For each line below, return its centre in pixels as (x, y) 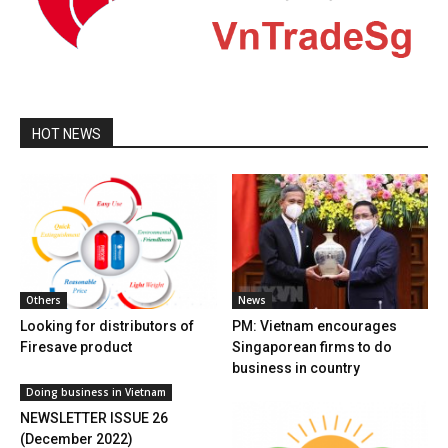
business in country (295, 367)
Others (43, 299)
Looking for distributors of (107, 325)
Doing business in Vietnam (96, 391)
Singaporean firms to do (311, 346)
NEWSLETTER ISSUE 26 (94, 417)
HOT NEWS (66, 133)
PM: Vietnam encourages (314, 325)
